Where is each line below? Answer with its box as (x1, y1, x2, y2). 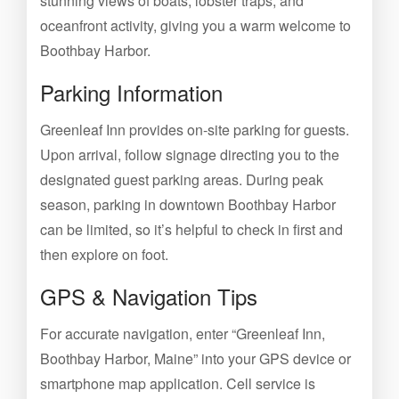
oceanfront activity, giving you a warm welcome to (40, 15, 351, 36)
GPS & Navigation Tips (40, 281, 257, 312)
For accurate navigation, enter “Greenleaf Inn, (40, 323, 325, 344)
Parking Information (40, 77, 223, 108)
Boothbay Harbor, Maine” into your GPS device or (40, 348, 351, 369)
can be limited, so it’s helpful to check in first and (40, 219, 343, 240)
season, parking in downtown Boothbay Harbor (40, 194, 336, 215)
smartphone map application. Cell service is (40, 373, 315, 394)
